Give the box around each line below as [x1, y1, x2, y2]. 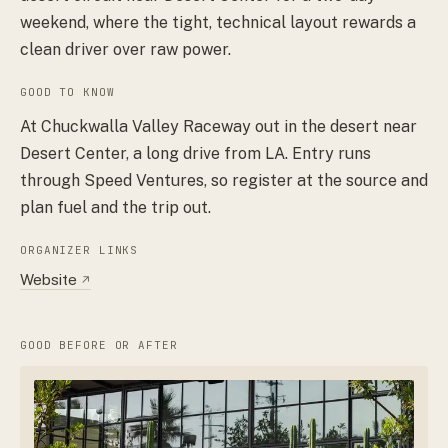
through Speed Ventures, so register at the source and [20, 171, 428, 191]
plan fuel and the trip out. [20, 198, 211, 218]
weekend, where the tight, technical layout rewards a [20, 13, 416, 33]
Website [20, 271, 77, 289]
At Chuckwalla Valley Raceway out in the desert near [20, 117, 417, 137]
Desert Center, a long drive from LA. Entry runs [20, 144, 371, 164]
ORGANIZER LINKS [20, 243, 139, 258]
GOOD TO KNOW [20, 85, 115, 100]
